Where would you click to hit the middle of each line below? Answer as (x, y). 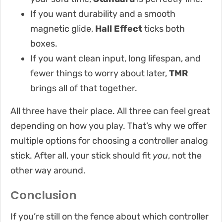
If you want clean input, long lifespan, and (115, 58)
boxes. (44, 43)
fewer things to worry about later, (100, 73)
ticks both (164, 28)
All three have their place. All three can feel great (110, 111)
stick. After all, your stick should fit (82, 155)
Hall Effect (119, 28)
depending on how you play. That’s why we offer (109, 126)
